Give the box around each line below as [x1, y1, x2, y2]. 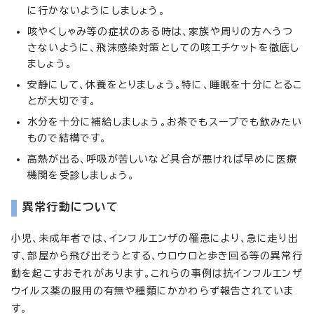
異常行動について [22, 200, 119, 212]
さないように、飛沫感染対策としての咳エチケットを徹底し [27, 42, 300, 53]
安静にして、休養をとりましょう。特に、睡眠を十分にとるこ [27, 79, 303, 90]
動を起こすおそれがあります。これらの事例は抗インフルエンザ [11, 268, 303, 278]
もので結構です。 [27, 132, 107, 143]
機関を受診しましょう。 [27, 170, 135, 180]
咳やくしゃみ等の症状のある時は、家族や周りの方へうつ [27, 26, 294, 36]
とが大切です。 [27, 95, 97, 106]
